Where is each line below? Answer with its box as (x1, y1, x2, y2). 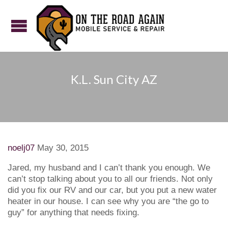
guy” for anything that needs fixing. (8, 208, 139, 218)
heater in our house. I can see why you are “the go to (8, 196, 209, 207)
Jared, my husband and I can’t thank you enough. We (8, 163, 210, 173)
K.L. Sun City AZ (71, 72, 157, 87)
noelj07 (8, 143, 35, 153)
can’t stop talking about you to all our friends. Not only (8, 174, 213, 184)
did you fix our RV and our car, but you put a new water (8, 185, 217, 195)
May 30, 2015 (37, 143, 89, 153)
